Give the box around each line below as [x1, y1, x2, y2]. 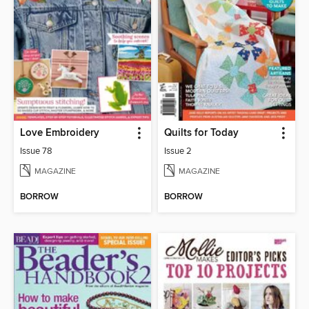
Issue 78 [20, 146, 53, 157]
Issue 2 [164, 146, 192, 157]
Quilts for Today [164, 127, 239, 140]
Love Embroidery [20, 127, 100, 140]
